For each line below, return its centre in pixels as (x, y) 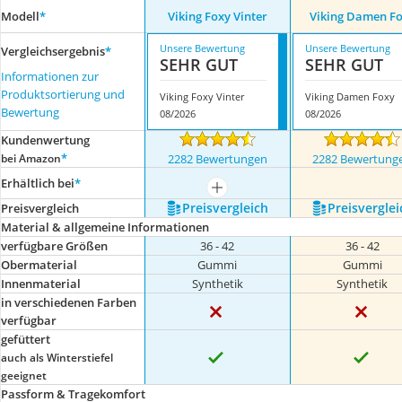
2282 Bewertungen (217, 159)
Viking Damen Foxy (350, 96)
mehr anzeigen (255, 192)
